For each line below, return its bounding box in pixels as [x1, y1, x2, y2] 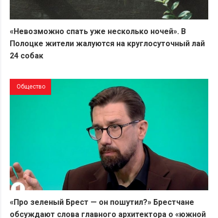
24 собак [10, 51, 45, 60]
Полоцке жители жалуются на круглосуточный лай [10, 38, 205, 48]
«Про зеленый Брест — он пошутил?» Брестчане [10, 198, 194, 207]
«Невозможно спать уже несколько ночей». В [10, 26, 186, 36]
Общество [17, 83, 45, 90]
